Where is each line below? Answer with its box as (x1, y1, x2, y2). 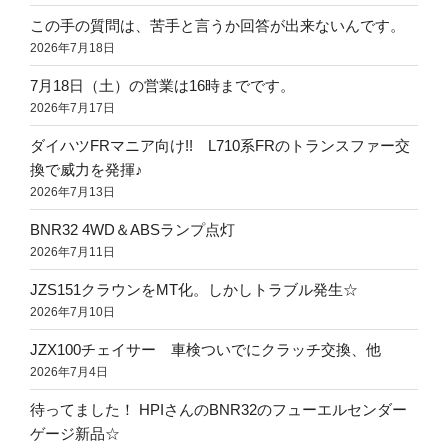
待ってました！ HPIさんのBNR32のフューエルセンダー (30, 400, 407, 418)
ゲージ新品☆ (30, 424, 120, 442)
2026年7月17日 (30, 100, 115, 115)
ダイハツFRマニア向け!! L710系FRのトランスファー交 (30, 136, 410, 154)
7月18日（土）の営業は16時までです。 (30, 76, 295, 94)
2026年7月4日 (30, 364, 108, 379)
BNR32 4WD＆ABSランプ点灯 (30, 220, 235, 238)
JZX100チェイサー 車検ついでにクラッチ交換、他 (30, 340, 381, 358)
